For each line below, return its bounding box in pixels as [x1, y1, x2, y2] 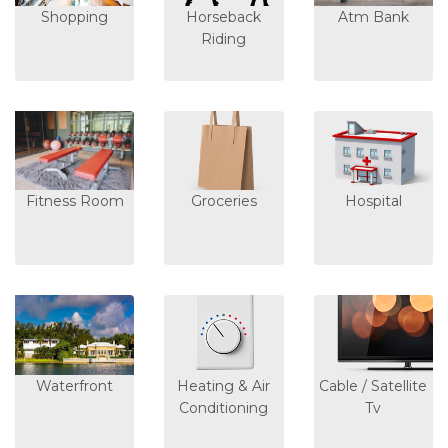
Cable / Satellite [319, 376, 428, 395]
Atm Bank [337, 7, 409, 26]
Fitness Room [25, 192, 124, 211]
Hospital [344, 192, 402, 211]
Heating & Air [177, 376, 271, 395]
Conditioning [179, 398, 269, 417]
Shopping [41, 7, 109, 26]
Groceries [190, 192, 257, 211]
